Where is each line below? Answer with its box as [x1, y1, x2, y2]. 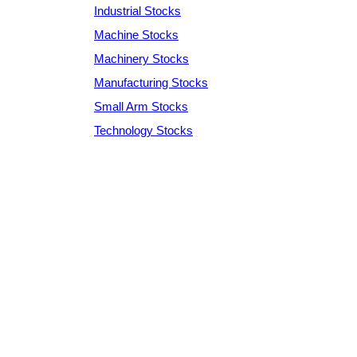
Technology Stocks [94, 123, 193, 137]
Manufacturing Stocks [94, 75, 208, 89]
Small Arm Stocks [94, 99, 188, 113]
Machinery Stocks [94, 51, 189, 65]
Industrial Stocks [94, 3, 181, 18]
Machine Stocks [94, 27, 178, 41]
